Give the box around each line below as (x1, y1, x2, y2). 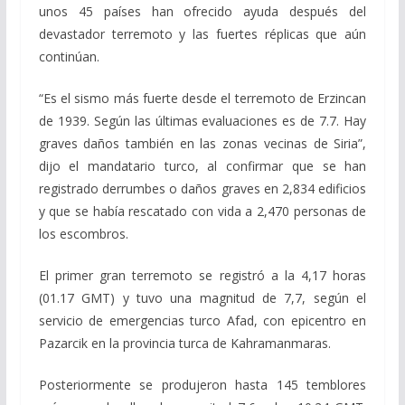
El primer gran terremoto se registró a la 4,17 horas (38, 267, 367, 285)
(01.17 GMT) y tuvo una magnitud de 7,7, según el (38, 289, 367, 307)
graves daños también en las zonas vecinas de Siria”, (38, 135, 367, 153)
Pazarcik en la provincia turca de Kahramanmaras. (38, 334, 331, 353)
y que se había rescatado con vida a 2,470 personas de (38, 202, 367, 221)
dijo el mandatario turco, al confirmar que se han (38, 157, 367, 175)
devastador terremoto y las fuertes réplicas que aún (38, 25, 367, 43)
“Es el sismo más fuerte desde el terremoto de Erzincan (38, 89, 367, 108)
